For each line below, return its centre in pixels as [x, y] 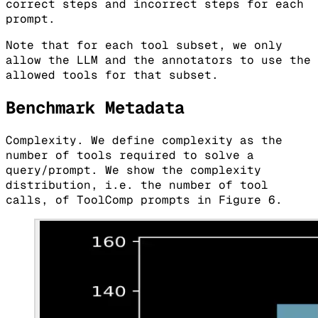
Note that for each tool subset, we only [144, 45]
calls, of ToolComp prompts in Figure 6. [144, 200]
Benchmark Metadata [95, 108]
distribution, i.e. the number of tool [137, 185]
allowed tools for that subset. [112, 75]
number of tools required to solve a [130, 155]
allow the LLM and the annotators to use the [158, 60]
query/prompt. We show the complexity [133, 170]
